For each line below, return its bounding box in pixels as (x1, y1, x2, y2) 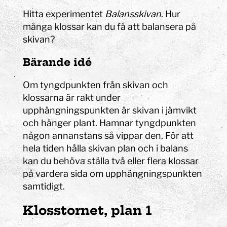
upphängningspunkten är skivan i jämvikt (23, 104, 197, 116)
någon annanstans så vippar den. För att (23, 130, 194, 141)
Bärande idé (23, 55, 92, 68)
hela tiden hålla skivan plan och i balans (23, 142, 188, 154)
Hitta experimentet (23, 8, 105, 19)
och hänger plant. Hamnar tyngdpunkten (23, 117, 197, 128)
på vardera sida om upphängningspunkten (23, 168, 203, 179)
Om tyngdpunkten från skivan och (23, 79, 169, 90)
